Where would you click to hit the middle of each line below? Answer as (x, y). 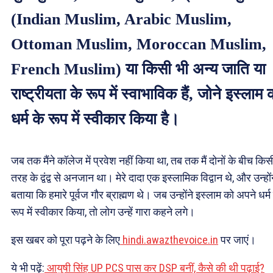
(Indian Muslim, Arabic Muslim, (121, 19)
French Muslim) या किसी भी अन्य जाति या (138, 69)
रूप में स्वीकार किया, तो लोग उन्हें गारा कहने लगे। (103, 212)
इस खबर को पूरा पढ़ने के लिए (66, 240)
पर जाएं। (237, 240)
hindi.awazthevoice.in (170, 240)
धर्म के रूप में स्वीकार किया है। (95, 119)
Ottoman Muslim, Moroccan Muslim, (139, 44)
